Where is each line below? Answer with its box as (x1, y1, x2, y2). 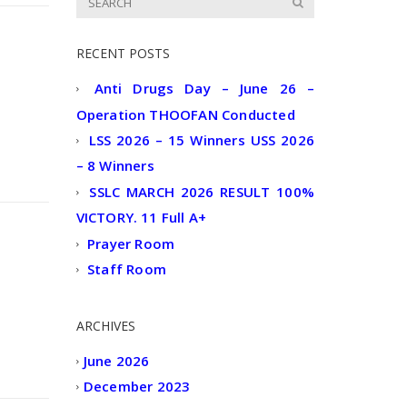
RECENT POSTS (75, 45, 170, 63)
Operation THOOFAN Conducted (75, 104, 295, 124)
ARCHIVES (75, 316, 135, 334)
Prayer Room (86, 234, 175, 253)
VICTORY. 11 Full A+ (75, 208, 207, 227)
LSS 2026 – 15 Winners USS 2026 (88, 131, 315, 150)
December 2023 (83, 377, 191, 396)
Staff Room (86, 260, 166, 279)
